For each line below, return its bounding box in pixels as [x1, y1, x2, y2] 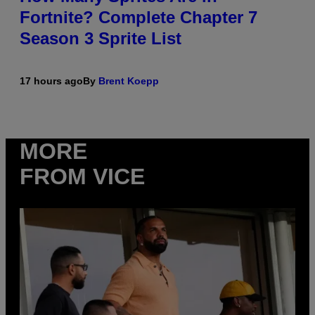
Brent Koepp [98, 75, 159, 87]
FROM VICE [20, 164, 145, 190]
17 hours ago [20, 75, 83, 87]
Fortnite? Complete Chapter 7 [20, 8, 257, 27]
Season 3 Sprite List [20, 29, 181, 49]
